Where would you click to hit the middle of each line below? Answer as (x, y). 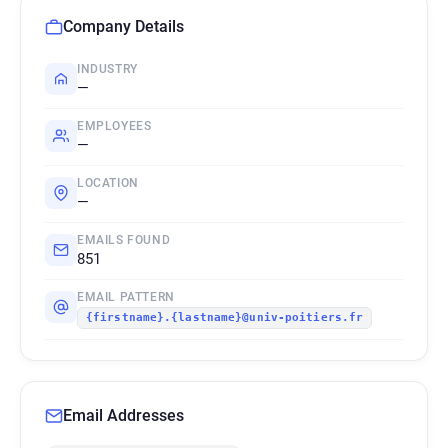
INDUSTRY (107, 69)
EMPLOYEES (114, 126)
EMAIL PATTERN (126, 297)
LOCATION (108, 183)
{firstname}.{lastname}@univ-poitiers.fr (225, 317)
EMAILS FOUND (124, 240)
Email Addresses (123, 415)
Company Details (123, 26)
